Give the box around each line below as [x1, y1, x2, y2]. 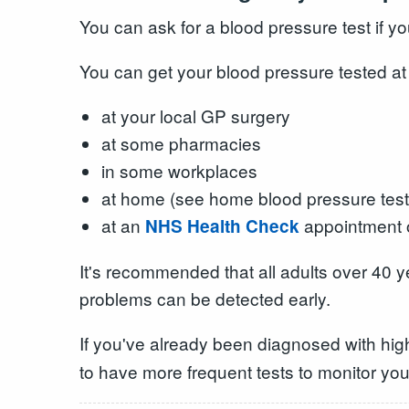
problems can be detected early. [79, 285, 330, 310]
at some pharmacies [100, 130, 261, 155]
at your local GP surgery [100, 102, 290, 128]
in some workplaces [100, 157, 257, 183]
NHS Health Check [144, 213, 299, 238]
